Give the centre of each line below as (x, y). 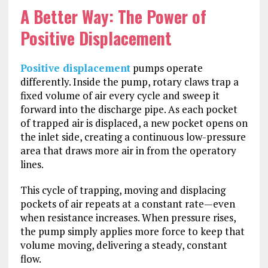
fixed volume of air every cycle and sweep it (120, 95)
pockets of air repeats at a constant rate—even (127, 203)
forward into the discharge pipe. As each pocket (129, 109)
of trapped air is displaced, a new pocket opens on (134, 123)
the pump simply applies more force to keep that (132, 231)
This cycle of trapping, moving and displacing (123, 190)
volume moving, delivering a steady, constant (124, 245)
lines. (32, 164)
